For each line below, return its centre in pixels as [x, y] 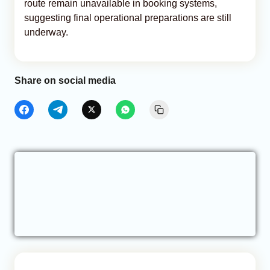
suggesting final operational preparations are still [128, 17]
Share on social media [65, 80]
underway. [46, 32]
